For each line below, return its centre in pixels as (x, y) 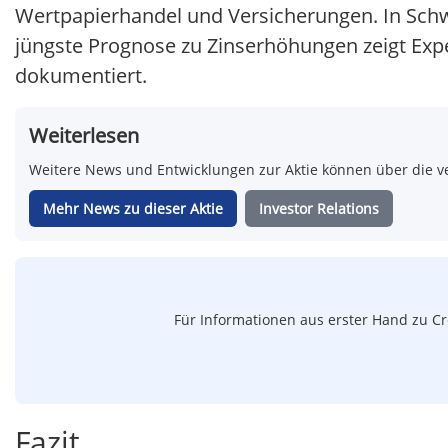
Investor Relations (319, 209)
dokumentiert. (81, 76)
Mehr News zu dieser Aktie (133, 209)
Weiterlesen (84, 136)
